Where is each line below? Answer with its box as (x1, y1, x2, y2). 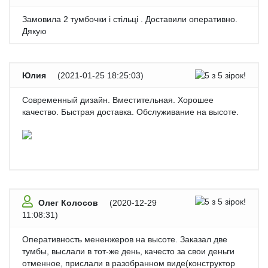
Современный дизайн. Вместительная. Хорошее (22, 95, 214, 105)
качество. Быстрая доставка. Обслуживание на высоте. (22, 107, 239, 117)
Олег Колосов (38, 198, 98, 208)
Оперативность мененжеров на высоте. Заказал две (22, 234, 227, 245)
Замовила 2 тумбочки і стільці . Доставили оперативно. (22, 14, 237, 25)
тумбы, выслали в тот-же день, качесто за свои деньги (22, 246, 234, 257)
